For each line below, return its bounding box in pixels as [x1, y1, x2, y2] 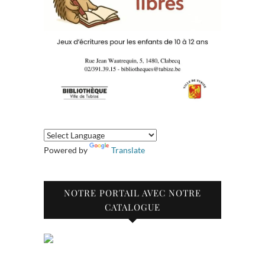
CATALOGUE [105, 201, 160, 213]
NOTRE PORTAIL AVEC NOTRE [64, 186, 201, 199]
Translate [111, 144, 145, 155]
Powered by [44, 144, 89, 155]
